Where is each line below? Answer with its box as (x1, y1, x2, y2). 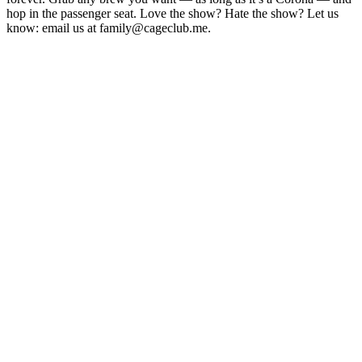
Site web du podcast (6, 35, 109, 49)
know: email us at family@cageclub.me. (6, 20, 211, 35)
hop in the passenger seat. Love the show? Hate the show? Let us (6, 6, 339, 20)
